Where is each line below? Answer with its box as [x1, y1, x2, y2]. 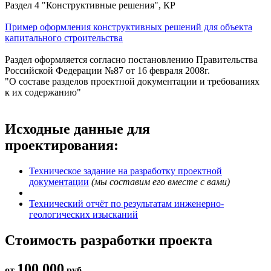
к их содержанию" [5, 87, 81, 97]
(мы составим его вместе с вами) [91, 176, 230, 187]
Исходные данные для [5, 120, 150, 137]
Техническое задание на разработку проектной [29, 165, 222, 176]
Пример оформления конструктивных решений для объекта [5, 21, 252, 32]
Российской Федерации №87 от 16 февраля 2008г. [5, 65, 210, 76]
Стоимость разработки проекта [5, 232, 212, 248]
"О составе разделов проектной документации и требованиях [5, 76, 260, 87]
